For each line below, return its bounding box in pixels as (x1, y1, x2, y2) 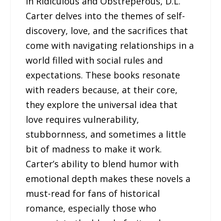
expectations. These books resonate (26, 69, 181, 81)
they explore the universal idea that (26, 99, 178, 111)
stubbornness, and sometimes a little (26, 128, 186, 141)
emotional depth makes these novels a (26, 173, 191, 185)
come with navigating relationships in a (26, 39, 194, 52)
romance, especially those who (26, 202, 157, 215)
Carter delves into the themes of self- (26, 10, 185, 22)
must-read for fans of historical (26, 187, 160, 200)
